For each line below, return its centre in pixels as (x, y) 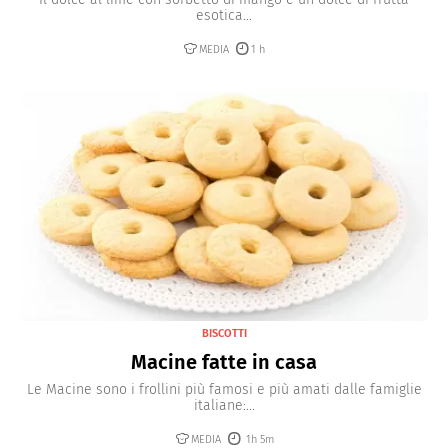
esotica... (224, 16)
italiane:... (224, 405)
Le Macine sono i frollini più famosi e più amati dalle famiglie (224, 389)
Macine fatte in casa (224, 361)
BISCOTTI (224, 333)
